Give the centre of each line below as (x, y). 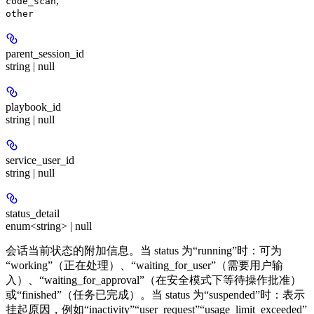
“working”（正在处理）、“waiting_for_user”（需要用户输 (144, 265)
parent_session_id (45, 53)
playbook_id (33, 107)
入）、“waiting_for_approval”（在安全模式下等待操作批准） (153, 280)
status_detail (33, 213)
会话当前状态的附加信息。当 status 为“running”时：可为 (144, 250)
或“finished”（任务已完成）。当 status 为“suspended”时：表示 (155, 294)
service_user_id (40, 160)
